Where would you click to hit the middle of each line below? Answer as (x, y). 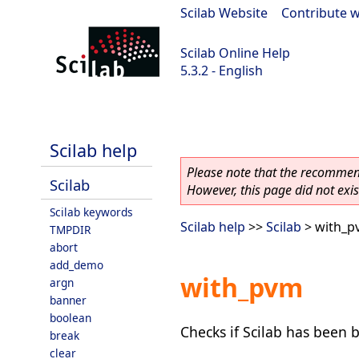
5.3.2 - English (222, 71)
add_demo (77, 265)
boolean (71, 318)
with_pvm (242, 288)
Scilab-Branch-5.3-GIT (73, 113)
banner (68, 300)
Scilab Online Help (235, 53)
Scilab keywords (91, 212)
